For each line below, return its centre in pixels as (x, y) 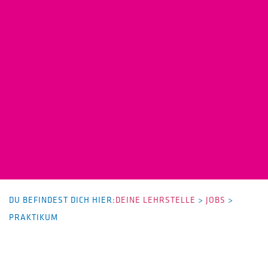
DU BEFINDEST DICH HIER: (62, 200)
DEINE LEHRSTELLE (156, 200)
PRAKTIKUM (33, 217)
